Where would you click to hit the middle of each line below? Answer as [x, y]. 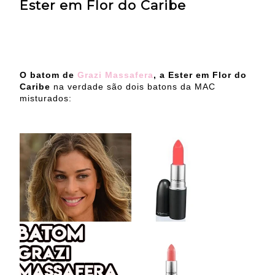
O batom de [48, 75]
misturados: [46, 99]
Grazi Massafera [115, 75]
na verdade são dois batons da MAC [133, 87]
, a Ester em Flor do [200, 75]
